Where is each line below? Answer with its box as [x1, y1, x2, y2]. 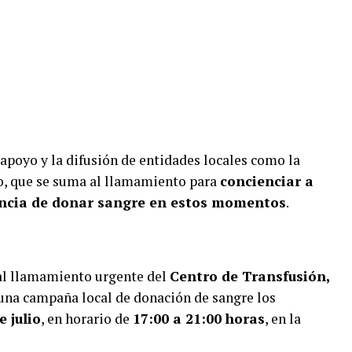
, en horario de [41, 309, 133, 328]
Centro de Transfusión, [170, 266, 329, 285]
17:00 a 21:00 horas [133, 309, 265, 328]
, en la [265, 309, 301, 328]
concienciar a [220, 171, 313, 190]
